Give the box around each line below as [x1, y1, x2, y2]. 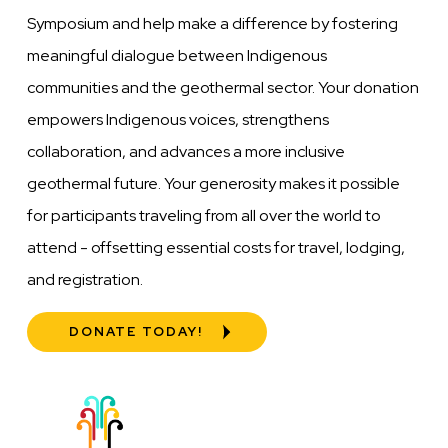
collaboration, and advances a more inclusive [27, 140, 346, 162]
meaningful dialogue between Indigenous [27, 44, 328, 66]
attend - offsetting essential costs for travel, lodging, [27, 236, 406, 258]
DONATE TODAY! [69, 322, 204, 340]
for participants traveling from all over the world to [27, 204, 382, 226]
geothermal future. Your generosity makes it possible [27, 172, 401, 194]
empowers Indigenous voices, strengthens [27, 108, 330, 130]
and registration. [27, 268, 144, 290]
